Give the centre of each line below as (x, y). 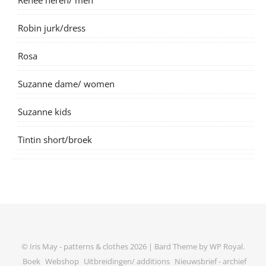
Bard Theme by (182, 246)
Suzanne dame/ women (66, 83)
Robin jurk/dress (52, 28)
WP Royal (226, 246)
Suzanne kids (45, 111)
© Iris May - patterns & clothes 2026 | (88, 246)
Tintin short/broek (55, 139)
